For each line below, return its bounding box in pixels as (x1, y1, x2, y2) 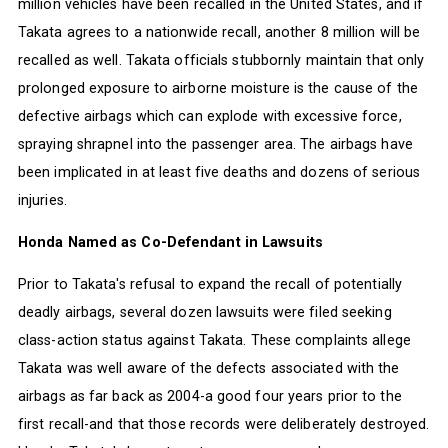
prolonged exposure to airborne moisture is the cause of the (17, 79, 418, 96)
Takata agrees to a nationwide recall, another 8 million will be (17, 23, 421, 40)
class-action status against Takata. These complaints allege (17, 332, 411, 349)
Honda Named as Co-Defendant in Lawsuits (17, 233, 323, 250)
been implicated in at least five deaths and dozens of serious (17, 163, 421, 180)
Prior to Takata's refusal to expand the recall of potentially (17, 276, 403, 293)
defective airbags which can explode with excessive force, (17, 107, 402, 124)
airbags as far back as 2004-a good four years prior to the (17, 388, 402, 405)
